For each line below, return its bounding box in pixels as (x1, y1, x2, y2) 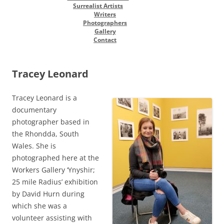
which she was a (12, 200, 67, 210)
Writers (94, 9, 116, 18)
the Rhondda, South (12, 128, 79, 138)
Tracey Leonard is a (12, 92, 77, 102)
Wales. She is (12, 140, 56, 150)
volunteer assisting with (12, 212, 92, 222)
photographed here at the (12, 152, 99, 162)
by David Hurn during (12, 188, 84, 198)
